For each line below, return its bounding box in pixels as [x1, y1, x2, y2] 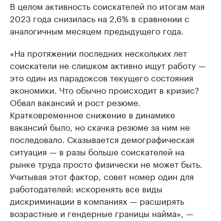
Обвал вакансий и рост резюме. [10, 95, 141, 108]
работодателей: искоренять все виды [10, 181, 162, 194]
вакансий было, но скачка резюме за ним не [10, 119, 190, 133]
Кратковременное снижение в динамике [10, 107, 175, 120]
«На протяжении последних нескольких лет [10, 45, 187, 59]
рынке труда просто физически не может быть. [10, 156, 202, 170]
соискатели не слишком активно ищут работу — [10, 58, 206, 71]
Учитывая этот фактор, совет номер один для [10, 169, 194, 182]
